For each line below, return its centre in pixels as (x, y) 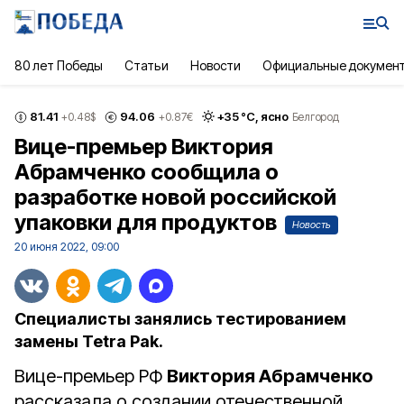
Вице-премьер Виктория (144, 147)
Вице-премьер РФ (91, 376)
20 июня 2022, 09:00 (67, 247)
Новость (312, 225)
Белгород (315, 116)
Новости (215, 65)
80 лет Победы (59, 65)
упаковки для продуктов (148, 222)
